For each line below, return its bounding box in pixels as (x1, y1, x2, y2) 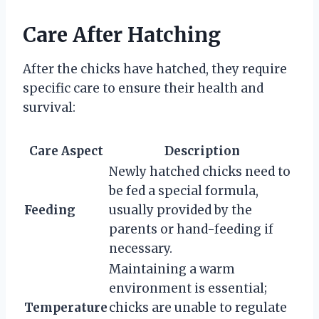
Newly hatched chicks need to (109, 164, 291, 180)
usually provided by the (109, 202, 252, 219)
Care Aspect (28, 143, 103, 159)
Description (164, 143, 240, 159)
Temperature (24, 300, 108, 316)
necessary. (109, 241, 172, 257)
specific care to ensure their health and (23, 80, 263, 97)
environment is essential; (109, 281, 267, 297)
